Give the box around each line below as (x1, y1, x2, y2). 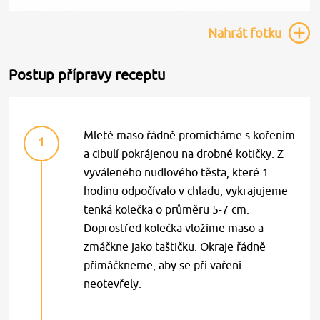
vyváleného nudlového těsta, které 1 (84, 166, 269, 179)
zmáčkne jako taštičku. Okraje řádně (84, 240, 266, 253)
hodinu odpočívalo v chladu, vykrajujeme (84, 184, 289, 197)
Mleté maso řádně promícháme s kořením (84, 129, 296, 141)
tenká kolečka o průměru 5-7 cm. (84, 203, 250, 216)
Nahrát (208, 26, 247, 41)
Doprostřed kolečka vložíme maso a (84, 221, 264, 234)
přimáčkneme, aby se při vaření (84, 259, 242, 271)
